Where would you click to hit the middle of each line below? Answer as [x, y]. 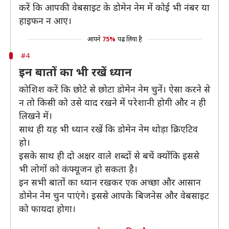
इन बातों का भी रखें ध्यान [75, 72]
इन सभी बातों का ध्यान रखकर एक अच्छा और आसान [110, 182]
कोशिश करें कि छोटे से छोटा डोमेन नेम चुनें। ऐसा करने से [114, 89]
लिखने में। [36, 116]
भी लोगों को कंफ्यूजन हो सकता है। [78, 169]
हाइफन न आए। [45, 20]
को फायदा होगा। [47, 209]
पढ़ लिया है [130, 39]
